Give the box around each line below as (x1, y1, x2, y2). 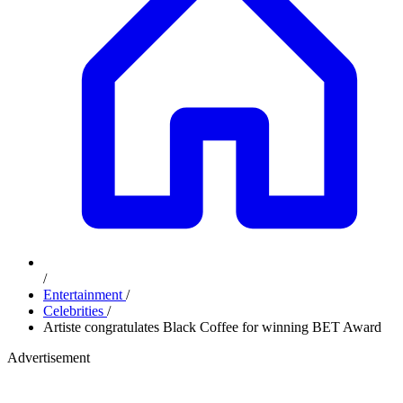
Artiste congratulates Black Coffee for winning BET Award (43, 319, 381, 335)
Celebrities (43, 303, 107, 318)
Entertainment (43, 287, 126, 302)
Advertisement (7, 350, 90, 365)
